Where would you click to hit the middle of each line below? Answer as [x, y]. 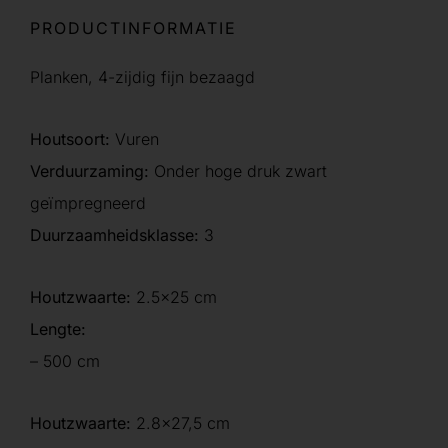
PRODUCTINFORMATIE [133, 28]
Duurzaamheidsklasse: [117, 235]
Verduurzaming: [92, 171]
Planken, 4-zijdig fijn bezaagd [142, 77]
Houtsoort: [70, 139]
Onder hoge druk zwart [240, 171]
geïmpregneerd [88, 203]
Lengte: [58, 329]
